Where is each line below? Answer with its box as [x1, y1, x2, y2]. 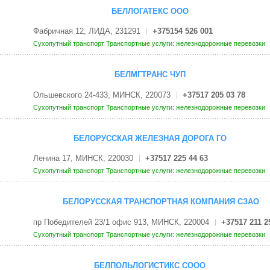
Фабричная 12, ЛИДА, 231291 [33, 26, 140, 36]
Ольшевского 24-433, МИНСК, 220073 [33, 90, 171, 99]
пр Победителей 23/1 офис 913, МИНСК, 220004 [33, 217, 209, 227]
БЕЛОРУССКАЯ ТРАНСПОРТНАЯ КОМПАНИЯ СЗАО [63, 197, 259, 207]
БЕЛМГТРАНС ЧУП [114, 70, 186, 80]
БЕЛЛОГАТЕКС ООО [111, 6, 189, 16]
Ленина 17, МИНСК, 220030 [33, 154, 133, 163]
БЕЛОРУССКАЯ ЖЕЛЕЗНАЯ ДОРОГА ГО [73, 133, 227, 143]
